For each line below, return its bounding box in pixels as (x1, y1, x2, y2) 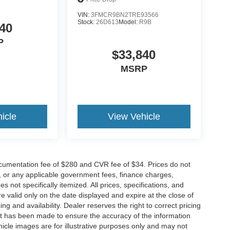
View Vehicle (107, 111, 160, 122)
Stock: (77, 18, 96, 26)
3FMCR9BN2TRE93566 (90, 11, 159, 18)
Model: (118, 18, 139, 26)
